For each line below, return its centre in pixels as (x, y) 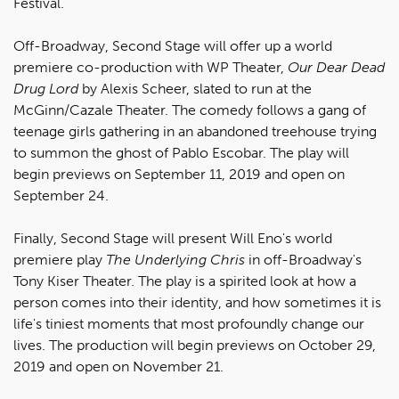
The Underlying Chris (175, 259)
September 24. (61, 195)
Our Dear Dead (336, 67)
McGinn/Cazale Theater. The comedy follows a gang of (190, 110)
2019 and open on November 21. (118, 366)
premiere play (60, 259)
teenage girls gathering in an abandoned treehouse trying (195, 131)
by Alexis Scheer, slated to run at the (195, 88)
